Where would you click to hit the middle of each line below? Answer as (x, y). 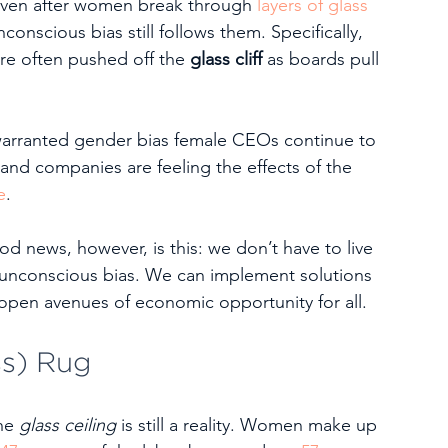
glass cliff (226, 59)
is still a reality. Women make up (251, 425)
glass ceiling (70, 425)
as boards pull (323, 59)
